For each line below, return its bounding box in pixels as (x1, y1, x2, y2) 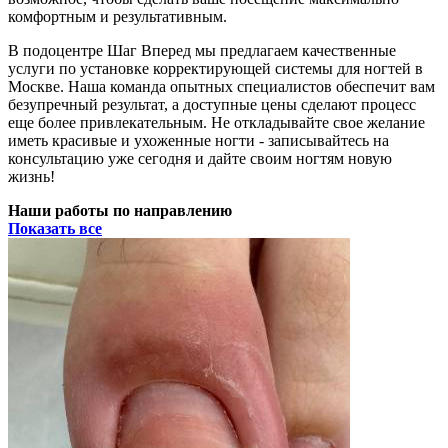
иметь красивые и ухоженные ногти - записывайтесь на (8, 131, 389, 149)
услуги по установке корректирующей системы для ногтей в (8, 59, 423, 77)
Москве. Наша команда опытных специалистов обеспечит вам (8, 77, 435, 95)
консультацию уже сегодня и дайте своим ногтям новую (8, 149, 392, 167)
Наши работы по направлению (8, 201, 232, 219)
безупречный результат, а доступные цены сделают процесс (8, 95, 416, 113)
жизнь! (8, 167, 55, 185)
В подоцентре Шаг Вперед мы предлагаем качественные (8, 41, 396, 59)
